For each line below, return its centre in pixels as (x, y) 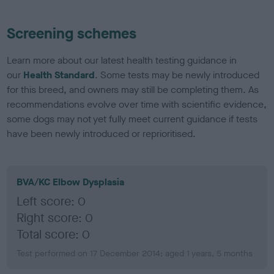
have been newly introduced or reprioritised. (102, 133)
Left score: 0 (51, 201)
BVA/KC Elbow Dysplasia (71, 182)
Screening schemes (72, 33)
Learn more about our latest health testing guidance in (122, 60)
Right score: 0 (55, 218)
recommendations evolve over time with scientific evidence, (137, 104)
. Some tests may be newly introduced (177, 75)
